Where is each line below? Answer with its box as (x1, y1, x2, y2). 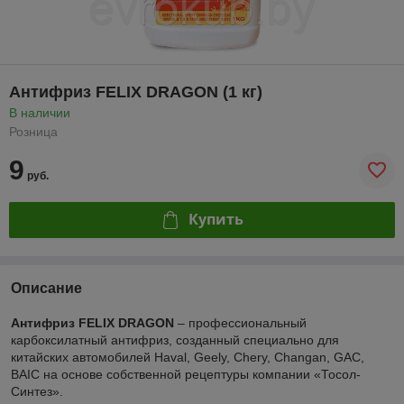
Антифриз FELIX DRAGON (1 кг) (9, 82, 262, 101)
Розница (9, 124, 58, 139)
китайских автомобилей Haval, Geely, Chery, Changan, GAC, (11, 349, 364, 364)
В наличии (9, 105, 70, 120)
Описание (11, 280, 82, 296)
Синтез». (11, 383, 63, 399)
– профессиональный (174, 315, 307, 330)
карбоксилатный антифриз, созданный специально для (11, 332, 339, 347)
